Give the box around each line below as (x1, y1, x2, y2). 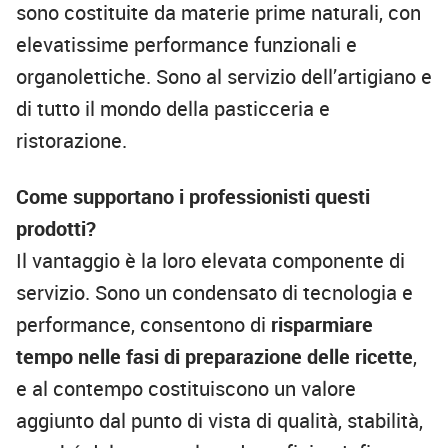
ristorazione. (16, 126, 127, 154)
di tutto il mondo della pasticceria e (16, 94, 330, 122)
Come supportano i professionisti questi (16, 182, 370, 210)
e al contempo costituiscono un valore (16, 374, 356, 402)
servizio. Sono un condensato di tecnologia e (16, 278, 413, 306)
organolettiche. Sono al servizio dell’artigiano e (16, 62, 432, 90)
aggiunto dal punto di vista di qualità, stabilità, (16, 406, 423, 434)
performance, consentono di (16, 310, 271, 338)
